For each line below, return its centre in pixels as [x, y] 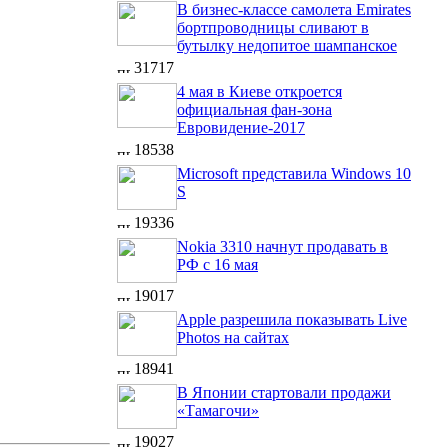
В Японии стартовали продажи [284, 392]
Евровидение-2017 [241, 127]
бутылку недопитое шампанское [287, 45]
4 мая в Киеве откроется [259, 91]
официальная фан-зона [254, 109]
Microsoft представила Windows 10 [294, 173]
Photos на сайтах [233, 337]
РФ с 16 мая [217, 264]
